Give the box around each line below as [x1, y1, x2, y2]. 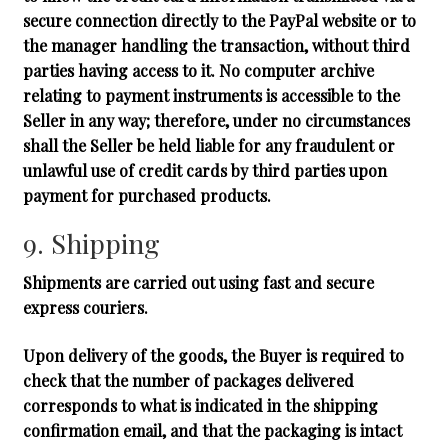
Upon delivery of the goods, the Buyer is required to [22, 344, 404, 366]
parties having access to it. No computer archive [22, 60, 374, 82]
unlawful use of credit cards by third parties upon [22, 160, 387, 182]
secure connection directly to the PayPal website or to [22, 10, 416, 32]
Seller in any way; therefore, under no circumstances [22, 110, 410, 132]
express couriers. [22, 297, 148, 319]
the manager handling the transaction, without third [22, 35, 410, 57]
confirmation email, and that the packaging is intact [22, 419, 402, 441]
